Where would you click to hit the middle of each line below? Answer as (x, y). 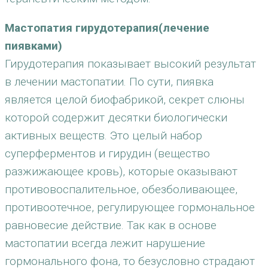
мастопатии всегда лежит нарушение (105, 243)
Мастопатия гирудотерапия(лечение (107, 28)
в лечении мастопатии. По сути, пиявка (109, 82)
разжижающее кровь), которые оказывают (121, 171)
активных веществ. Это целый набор (103, 135)
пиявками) (33, 46)
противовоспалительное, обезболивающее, (121, 189)
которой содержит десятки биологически (116, 118)
